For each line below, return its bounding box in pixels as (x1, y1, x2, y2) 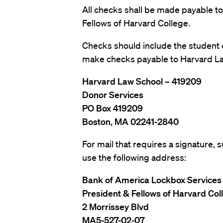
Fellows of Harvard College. (82, 17, 190, 28)
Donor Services (82, 89, 143, 100)
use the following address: (82, 152, 186, 163)
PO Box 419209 (82, 103, 143, 113)
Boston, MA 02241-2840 (82, 116, 179, 127)
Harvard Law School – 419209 (82, 76, 202, 87)
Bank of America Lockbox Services (82, 174, 222, 185)
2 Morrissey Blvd (82, 201, 149, 212)
